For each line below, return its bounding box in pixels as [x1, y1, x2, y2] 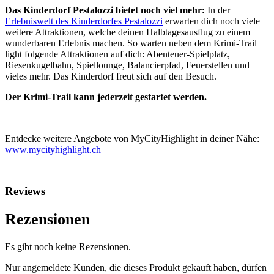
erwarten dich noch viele [163, 16, 260, 27]
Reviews [5, 185, 45, 198]
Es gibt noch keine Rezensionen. [5, 242, 131, 253]
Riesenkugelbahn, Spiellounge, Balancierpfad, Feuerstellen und [5, 60, 250, 71]
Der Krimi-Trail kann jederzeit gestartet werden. [5, 92, 207, 103]
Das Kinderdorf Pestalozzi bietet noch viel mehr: [5, 5, 205, 16]
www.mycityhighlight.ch [5, 144, 101, 155]
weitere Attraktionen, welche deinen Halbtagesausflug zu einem [5, 27, 250, 38]
